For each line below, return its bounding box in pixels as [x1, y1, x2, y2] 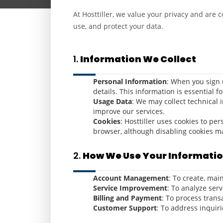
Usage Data [93, 97, 132, 106]
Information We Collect [80, 53, 196, 65]
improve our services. [93, 107, 165, 116]
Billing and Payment [93, 193, 162, 203]
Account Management [93, 173, 169, 183]
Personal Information [93, 77, 167, 86]
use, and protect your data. [73, 21, 163, 31]
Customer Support [93, 203, 157, 213]
